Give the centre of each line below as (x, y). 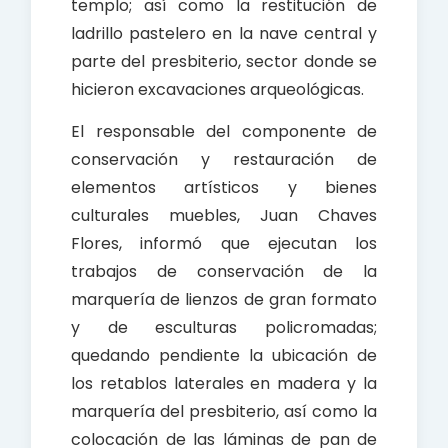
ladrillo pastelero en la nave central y (224, 34)
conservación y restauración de (224, 160)
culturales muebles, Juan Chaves (224, 216)
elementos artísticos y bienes (224, 188)
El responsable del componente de (224, 132)
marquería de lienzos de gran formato (224, 300)
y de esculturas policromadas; (224, 328)
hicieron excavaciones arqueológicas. (217, 90)
